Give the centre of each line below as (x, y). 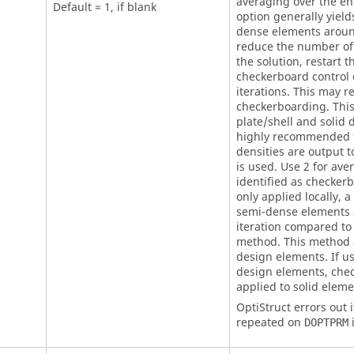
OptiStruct (263, 307)
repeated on (270, 322)
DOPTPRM (326, 322)
